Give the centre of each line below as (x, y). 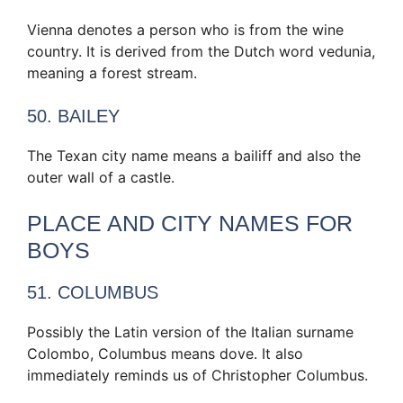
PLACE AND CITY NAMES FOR (190, 223)
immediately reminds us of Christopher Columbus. (197, 375)
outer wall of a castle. (101, 177)
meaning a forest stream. (112, 72)
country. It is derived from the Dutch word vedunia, (201, 51)
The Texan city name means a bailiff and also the (194, 155)
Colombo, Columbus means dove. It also (165, 353)
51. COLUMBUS (93, 292)
